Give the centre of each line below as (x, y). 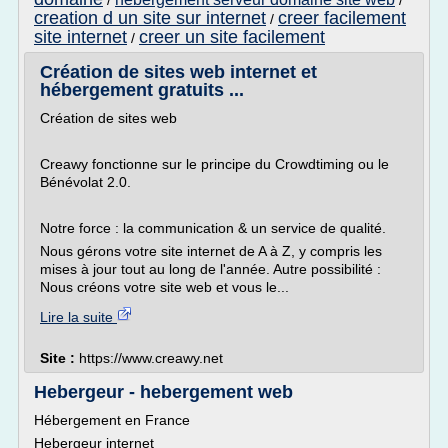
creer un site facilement (232, 37)
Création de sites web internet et (178, 72)
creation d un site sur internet (150, 18)
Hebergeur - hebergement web (163, 392)
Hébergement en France (112, 420)
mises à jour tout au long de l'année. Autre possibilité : (210, 269)
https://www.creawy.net (151, 358)
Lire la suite (78, 317)
